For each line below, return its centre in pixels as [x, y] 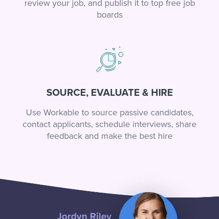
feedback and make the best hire [109, 136]
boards [109, 15]
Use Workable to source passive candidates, [109, 113]
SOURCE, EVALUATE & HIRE [109, 93]
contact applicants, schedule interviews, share [109, 124]
